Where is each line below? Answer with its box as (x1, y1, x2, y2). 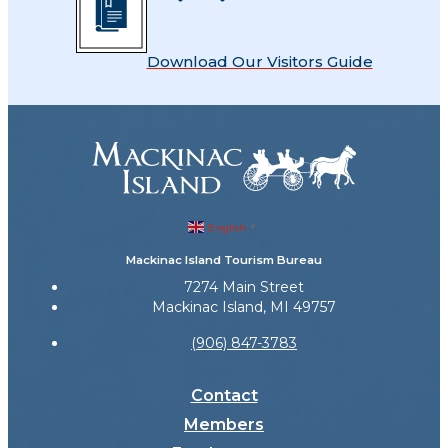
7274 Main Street (184, 278, 304, 296)
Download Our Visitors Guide (146, 51, 373, 71)
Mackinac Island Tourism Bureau (126, 253, 322, 267)
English (208, 220, 246, 234)
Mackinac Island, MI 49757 (152, 298, 336, 316)
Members (184, 415, 264, 434)
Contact (190, 386, 258, 405)
